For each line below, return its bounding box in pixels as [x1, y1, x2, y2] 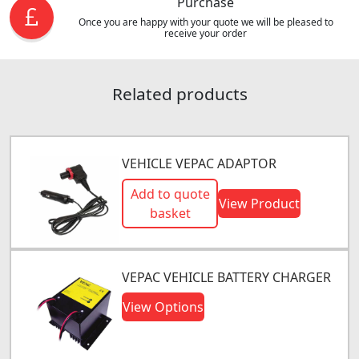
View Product [219, 194, 300, 212]
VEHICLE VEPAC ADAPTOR [122, 154, 276, 172]
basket [149, 204, 191, 222]
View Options [123, 297, 204, 316]
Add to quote [130, 184, 210, 203]
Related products [111, 82, 248, 105]
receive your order [164, 26, 247, 40]
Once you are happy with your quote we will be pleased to [78, 14, 333, 29]
